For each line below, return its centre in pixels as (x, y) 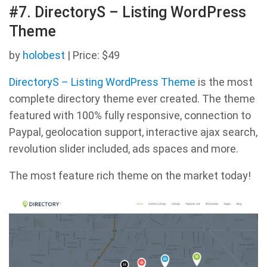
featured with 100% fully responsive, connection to (130, 116)
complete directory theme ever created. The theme (132, 99)
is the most (224, 82)
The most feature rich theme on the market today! (130, 176)
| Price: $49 (92, 55)
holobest (44, 55)
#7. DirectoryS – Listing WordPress (128, 13)
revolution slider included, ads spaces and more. (124, 149)
